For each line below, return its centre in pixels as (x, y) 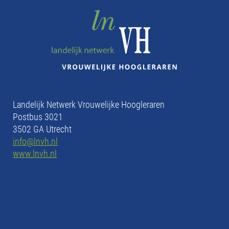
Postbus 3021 (38, 116)
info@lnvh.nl (35, 141)
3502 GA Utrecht (42, 129)
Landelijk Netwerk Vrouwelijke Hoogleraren (89, 104)
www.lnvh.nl (35, 153)
